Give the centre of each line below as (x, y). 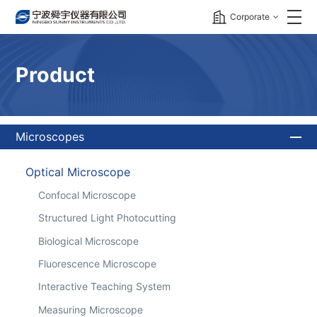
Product (56, 74)
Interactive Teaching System (104, 287)
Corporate (249, 16)
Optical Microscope (77, 172)
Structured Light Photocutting (107, 218)
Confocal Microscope (87, 195)
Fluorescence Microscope (97, 263)
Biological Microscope (88, 241)
